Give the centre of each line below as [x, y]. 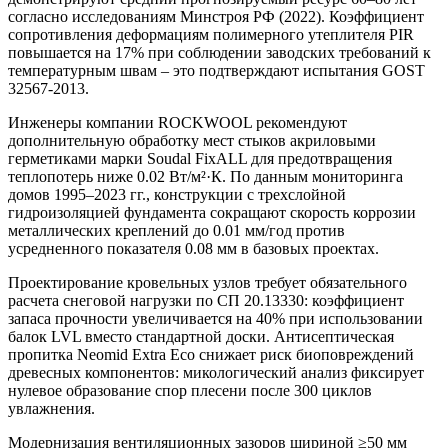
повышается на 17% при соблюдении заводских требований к [219, 53]
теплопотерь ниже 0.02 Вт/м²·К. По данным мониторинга [205, 177]
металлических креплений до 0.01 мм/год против [176, 231]
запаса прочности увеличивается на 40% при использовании [215, 319]
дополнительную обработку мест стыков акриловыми [192, 141]
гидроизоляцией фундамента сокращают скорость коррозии [212, 213]
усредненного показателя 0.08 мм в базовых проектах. [193, 249]
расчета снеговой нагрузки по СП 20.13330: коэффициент [206, 301]
